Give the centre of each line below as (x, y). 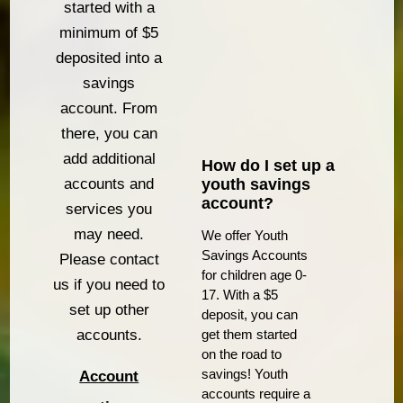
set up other (109, 310)
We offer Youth (245, 235)
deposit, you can (250, 314)
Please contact (109, 260)
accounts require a (256, 393)
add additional (109, 159)
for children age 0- (254, 274)
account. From (109, 109)
